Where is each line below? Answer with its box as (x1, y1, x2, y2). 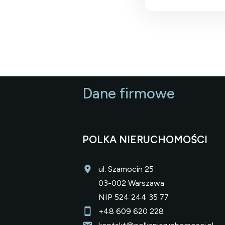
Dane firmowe (82, 85, 175, 102)
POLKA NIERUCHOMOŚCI (82, 134, 207, 146)
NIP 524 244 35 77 (98, 192, 169, 202)
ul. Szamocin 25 (98, 164, 154, 174)
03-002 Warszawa (98, 178, 164, 188)
